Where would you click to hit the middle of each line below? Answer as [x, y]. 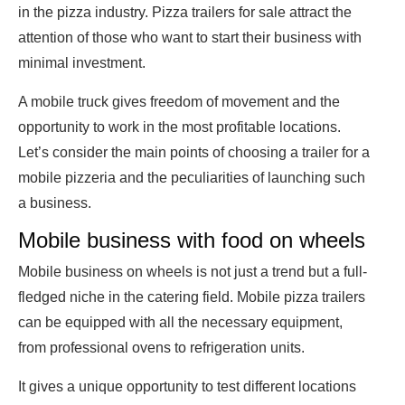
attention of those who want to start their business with [190, 38]
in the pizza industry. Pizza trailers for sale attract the [185, 13]
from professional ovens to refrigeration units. [161, 348]
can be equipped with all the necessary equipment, [180, 323]
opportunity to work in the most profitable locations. [179, 127]
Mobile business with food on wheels [192, 240]
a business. [55, 203]
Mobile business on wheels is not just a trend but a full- [193, 272]
